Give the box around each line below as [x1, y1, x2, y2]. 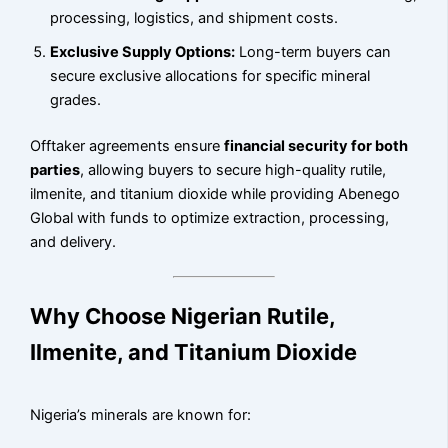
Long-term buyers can [235, 42, 392, 61]
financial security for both [224, 136, 409, 155]
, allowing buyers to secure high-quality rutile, [80, 160, 387, 179]
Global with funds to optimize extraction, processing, [30, 208, 390, 227]
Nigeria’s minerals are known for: [30, 405, 252, 424]
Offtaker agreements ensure [30, 136, 225, 155]
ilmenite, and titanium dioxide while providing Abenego [30, 184, 401, 203]
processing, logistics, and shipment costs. [50, 8, 339, 27]
